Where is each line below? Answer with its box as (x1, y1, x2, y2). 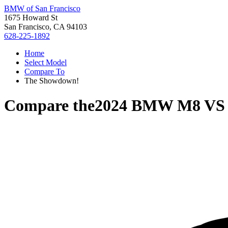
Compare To (24, 67, 65, 76)
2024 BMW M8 (95, 96, 201, 115)
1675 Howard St (4, 13, 58, 22)
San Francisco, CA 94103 (4, 22, 87, 31)
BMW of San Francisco (4, 4, 80, 13)
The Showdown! (24, 76, 79, 85)
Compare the (4, 96, 95, 115)
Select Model (24, 58, 67, 67)
